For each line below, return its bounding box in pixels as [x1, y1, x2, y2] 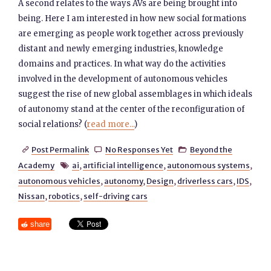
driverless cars [177, 176, 233, 186]
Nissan [18, 191, 45, 201]
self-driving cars [83, 191, 148, 201]
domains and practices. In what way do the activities [18, 59, 226, 69]
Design [146, 176, 174, 186]
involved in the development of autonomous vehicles [18, 74, 228, 84]
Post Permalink [31, 145, 89, 154]
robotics [48, 191, 80, 201]
